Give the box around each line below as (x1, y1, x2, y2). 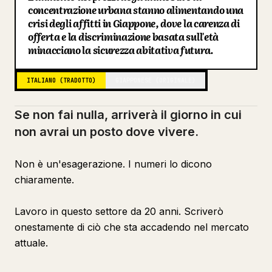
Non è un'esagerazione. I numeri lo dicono (15, 158, 212, 170)
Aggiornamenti (15, 51, 83, 64)
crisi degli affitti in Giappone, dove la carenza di (28, 16, 240, 30)
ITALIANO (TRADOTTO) (27, 76, 96, 84)
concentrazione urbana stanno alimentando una (28, 2, 243, 17)
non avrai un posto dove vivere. (15, 124, 199, 139)
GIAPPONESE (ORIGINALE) (115, 76, 195, 84)
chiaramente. (15, 174, 74, 186)
